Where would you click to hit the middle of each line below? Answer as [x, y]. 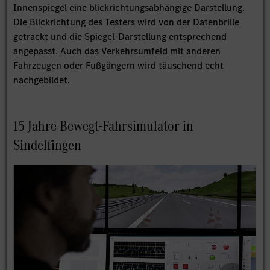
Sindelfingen [48, 145]
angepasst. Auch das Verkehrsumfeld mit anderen [117, 51]
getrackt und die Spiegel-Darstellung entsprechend [120, 37]
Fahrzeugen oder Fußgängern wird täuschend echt [119, 66]
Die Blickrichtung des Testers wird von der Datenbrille [127, 22]
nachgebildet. [42, 80]
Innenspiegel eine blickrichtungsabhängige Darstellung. [129, 8]
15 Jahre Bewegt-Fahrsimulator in [104, 126]
